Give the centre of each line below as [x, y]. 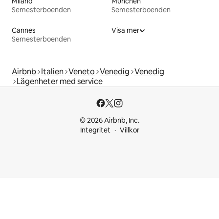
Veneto [82, 71]
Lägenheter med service [60, 81]
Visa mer [125, 30]
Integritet [95, 130]
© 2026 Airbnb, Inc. [109, 120]
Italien [52, 71]
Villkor [129, 130]
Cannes [24, 30]
